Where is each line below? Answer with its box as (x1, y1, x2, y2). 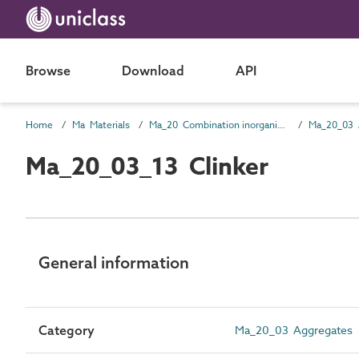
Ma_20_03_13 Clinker (26, 150, 268, 184)
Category (38, 322, 95, 338)
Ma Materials (72, 118, 130, 131)
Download (122, 63, 184, 79)
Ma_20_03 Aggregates (235, 322, 353, 337)
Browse (26, 63, 71, 79)
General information (38, 252, 189, 272)
